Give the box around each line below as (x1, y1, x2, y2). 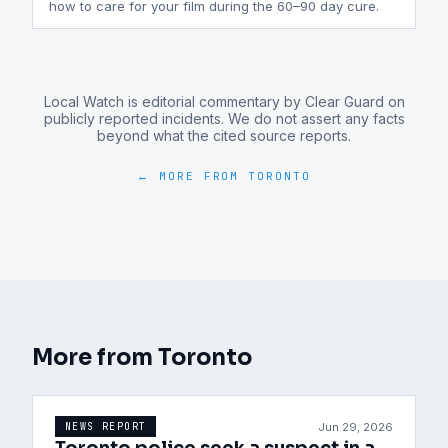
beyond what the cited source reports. (97, 127, 351, 144)
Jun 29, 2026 (318, 419, 393, 434)
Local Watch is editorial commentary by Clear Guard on (43, 93, 405, 110)
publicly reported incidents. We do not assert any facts (43, 110, 405, 127)
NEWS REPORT (65, 420, 147, 433)
